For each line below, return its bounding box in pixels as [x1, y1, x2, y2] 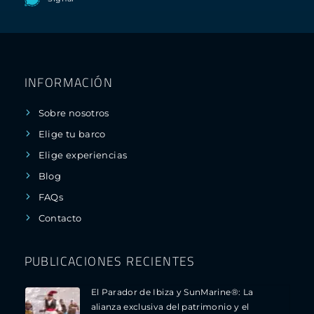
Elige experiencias [38, 150, 128, 161]
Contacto [38, 213, 82, 224]
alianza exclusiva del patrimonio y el [90, 302, 250, 313]
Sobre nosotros [38, 108, 109, 119]
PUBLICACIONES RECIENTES [24, 250, 196, 273]
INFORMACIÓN [24, 70, 113, 94]
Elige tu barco [38, 129, 106, 140]
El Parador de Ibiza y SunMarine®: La [90, 287, 254, 298]
